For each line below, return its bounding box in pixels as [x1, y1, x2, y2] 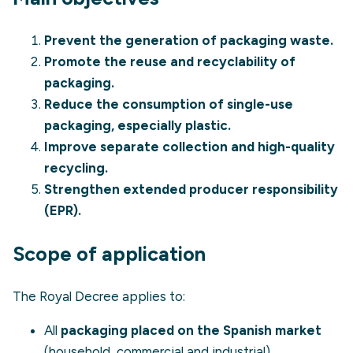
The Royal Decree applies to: [13, 288, 185, 304]
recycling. [44, 159, 108, 176]
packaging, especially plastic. [44, 117, 231, 133]
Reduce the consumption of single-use [44, 95, 293, 112]
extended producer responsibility [123, 180, 338, 197]
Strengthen [44, 180, 123, 197]
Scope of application [13, 241, 206, 266]
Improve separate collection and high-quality [44, 138, 335, 154]
